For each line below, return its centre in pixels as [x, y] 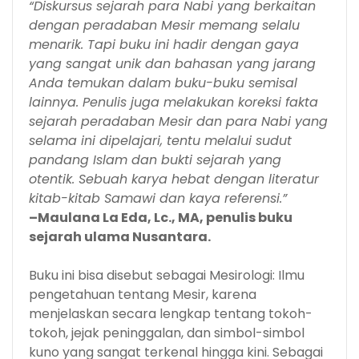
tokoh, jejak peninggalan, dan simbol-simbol [167, 333]
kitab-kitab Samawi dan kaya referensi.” [158, 198]
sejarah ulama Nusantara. [120, 236]
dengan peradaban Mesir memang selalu [164, 25]
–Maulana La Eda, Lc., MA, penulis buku [161, 217]
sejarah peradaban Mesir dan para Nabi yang [178, 121]
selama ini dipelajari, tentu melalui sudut [160, 140]
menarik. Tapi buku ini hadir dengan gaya [164, 44]
